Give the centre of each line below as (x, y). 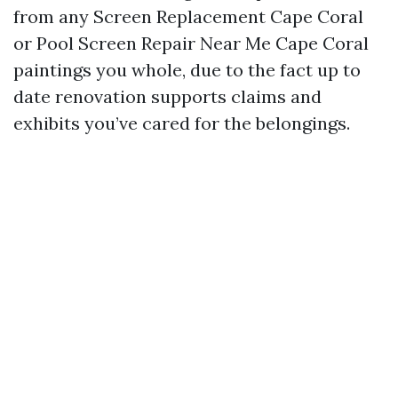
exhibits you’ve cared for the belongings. (182, 123)
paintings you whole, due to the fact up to (187, 70)
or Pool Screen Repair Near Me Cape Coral (191, 43)
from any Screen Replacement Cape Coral (188, 16)
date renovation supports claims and (167, 96)
